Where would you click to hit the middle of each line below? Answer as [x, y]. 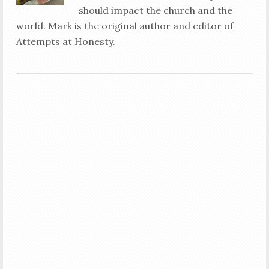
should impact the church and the [155, 10]
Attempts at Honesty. [65, 41]
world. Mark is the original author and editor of [125, 26]
